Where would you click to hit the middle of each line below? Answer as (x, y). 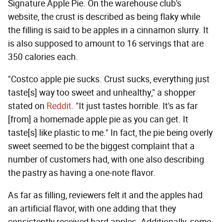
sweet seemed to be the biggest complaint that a (101, 146)
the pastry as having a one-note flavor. (83, 173)
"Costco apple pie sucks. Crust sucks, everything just (109, 79)
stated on (27, 106)
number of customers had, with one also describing (106, 159)
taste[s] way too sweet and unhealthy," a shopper (102, 92)
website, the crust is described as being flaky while (104, 17)
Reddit (59, 106)
